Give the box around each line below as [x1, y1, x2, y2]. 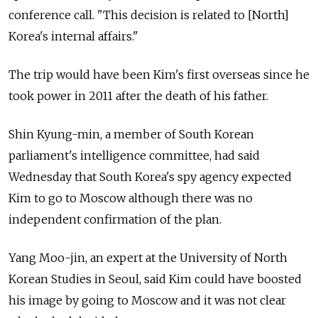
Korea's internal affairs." [9, 29, 138, 44]
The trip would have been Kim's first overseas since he [9, 67, 309, 82]
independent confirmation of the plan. [9, 212, 221, 227]
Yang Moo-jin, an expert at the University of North [9, 251, 287, 265]
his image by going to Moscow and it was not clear [9, 293, 286, 308]
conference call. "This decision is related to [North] [9, 8, 289, 23]
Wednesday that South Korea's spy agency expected [9, 170, 292, 185]
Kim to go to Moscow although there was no [9, 191, 253, 206]
